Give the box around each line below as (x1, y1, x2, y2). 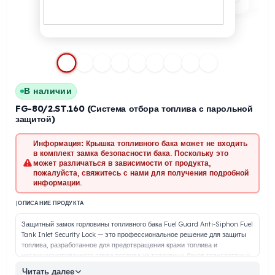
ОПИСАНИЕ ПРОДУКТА (20, 252, 94, 260)
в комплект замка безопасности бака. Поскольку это (36, 196, 254, 206)
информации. (36, 228, 91, 239)
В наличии (26, 125, 80, 138)
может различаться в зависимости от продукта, (36, 206, 234, 217)
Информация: (36, 185, 93, 195)
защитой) (17, 157, 61, 169)
